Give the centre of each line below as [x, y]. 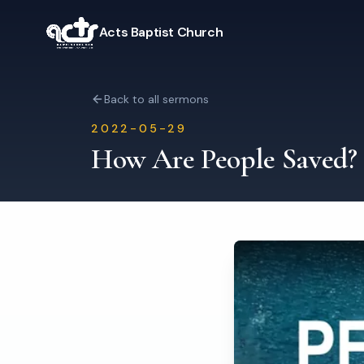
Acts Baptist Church [161, 32]
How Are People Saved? [224, 159]
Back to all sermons [156, 99]
